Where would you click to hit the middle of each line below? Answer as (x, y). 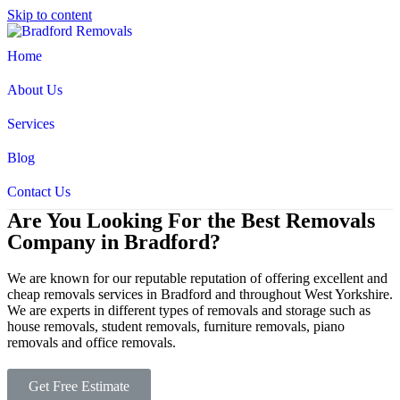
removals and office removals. (92, 342)
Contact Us (39, 192)
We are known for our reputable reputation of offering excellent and (197, 278)
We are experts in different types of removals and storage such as (189, 310)
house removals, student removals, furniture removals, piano (176, 326)
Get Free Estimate (79, 386)
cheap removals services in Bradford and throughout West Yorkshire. (200, 294)
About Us (35, 90)
